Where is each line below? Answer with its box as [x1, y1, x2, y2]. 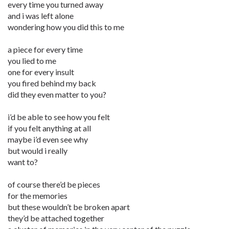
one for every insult [8, 67, 74, 77]
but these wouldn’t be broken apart [8, 202, 130, 212]
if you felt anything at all [8, 123, 91, 133]
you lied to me [8, 56, 56, 65]
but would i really [8, 146, 67, 155]
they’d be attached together [8, 213, 104, 223]
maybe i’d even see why [8, 134, 88, 144]
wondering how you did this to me [8, 22, 124, 32]
